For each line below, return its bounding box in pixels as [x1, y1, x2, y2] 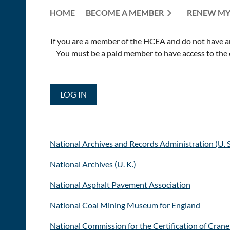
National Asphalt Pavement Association [50, 179, 190, 189]
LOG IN [60, 89, 87, 99]
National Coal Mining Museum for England [50, 200, 200, 210]
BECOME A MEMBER [86, 7, 164, 17]
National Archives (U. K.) [50, 159, 136, 169]
